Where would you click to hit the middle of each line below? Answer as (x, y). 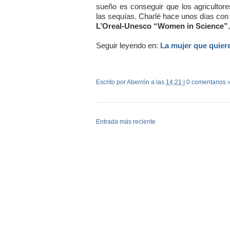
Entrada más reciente (126, 121)
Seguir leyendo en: (128, 45)
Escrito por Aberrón (123, 82)
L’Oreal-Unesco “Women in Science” (162, 26)
